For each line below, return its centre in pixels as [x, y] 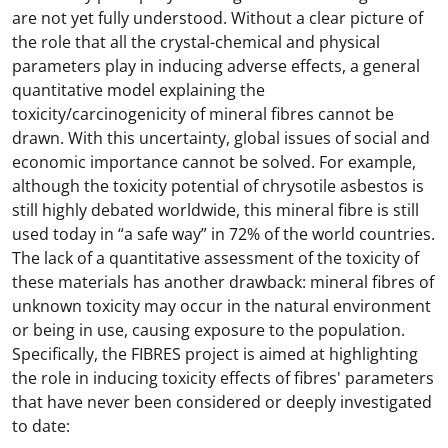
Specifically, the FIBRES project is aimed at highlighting [215, 354]
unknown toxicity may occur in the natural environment [221, 306]
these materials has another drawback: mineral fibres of [223, 282]
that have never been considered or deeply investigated [222, 402]
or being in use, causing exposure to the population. [208, 330]
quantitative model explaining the [138, 90]
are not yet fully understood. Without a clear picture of [217, 18]
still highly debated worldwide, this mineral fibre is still [215, 210]
